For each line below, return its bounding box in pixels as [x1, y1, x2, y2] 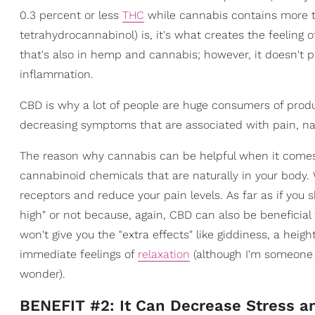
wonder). [20, 267, 65, 281]
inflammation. [20, 67, 94, 81]
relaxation [138, 247, 190, 261]
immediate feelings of [20, 247, 138, 261]
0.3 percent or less [20, 8, 122, 22]
